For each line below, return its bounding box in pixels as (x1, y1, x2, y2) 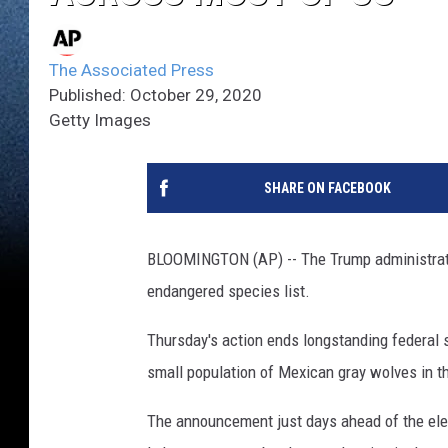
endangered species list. (147, 281, 310, 302)
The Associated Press (49, 60, 214, 81)
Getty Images (49, 110, 151, 131)
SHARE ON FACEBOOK (263, 180, 391, 197)
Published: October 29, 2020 (49, 85, 262, 106)
